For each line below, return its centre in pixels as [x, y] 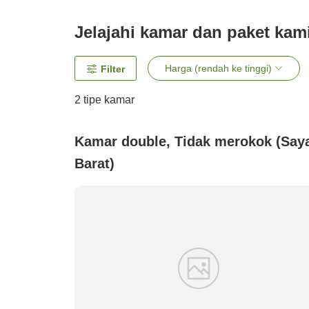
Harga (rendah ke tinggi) [218, 69]
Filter [113, 69]
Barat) [94, 164]
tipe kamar [108, 100]
